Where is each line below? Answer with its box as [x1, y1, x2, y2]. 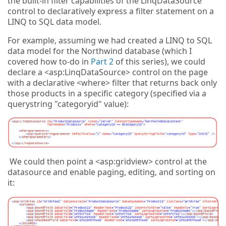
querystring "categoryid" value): [8, 98, 129, 109]
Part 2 [91, 56, 114, 67]
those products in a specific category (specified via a [8, 88, 206, 99]
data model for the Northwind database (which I [8, 45, 192, 56]
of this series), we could [114, 56, 205, 67]
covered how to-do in [8, 56, 91, 67]
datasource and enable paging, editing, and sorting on [8, 166, 215, 178]
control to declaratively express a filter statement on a [8, 6, 214, 17]
